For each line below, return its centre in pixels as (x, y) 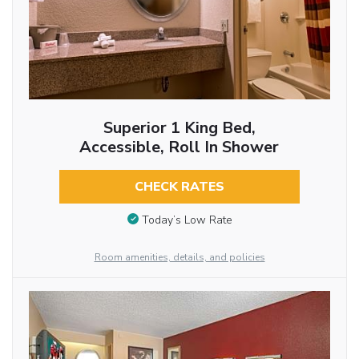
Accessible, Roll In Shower (179, 147)
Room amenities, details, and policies (179, 257)
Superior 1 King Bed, (179, 128)
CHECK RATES (179, 187)
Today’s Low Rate (187, 220)
